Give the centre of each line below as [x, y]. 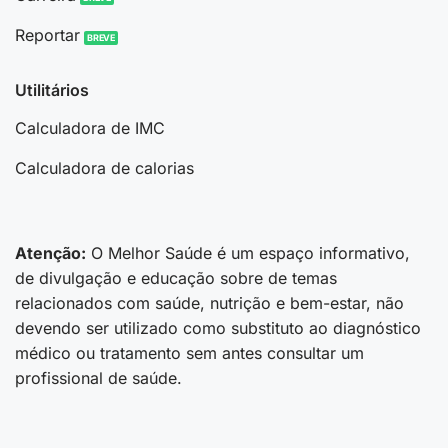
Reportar [47, 35]
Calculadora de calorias [104, 167]
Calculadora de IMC [89, 127]
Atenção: [50, 252]
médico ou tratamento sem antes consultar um [189, 352]
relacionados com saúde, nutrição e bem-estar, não [209, 302]
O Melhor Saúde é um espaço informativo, [248, 252]
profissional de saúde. [98, 377]
